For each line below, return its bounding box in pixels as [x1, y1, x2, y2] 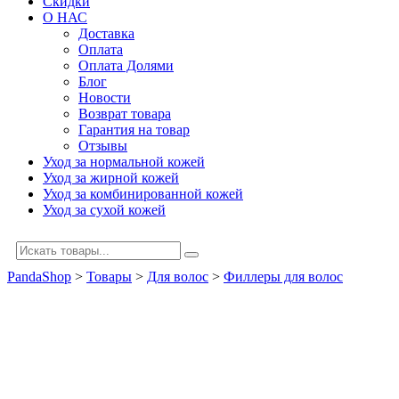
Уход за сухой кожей [43, 201, 166, 217]
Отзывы [78, 137, 127, 153]
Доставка [78, 25, 134, 41]
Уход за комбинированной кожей [43, 185, 243, 201]
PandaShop [7, 268, 71, 284]
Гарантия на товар [78, 121, 190, 137]
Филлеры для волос [224, 268, 343, 284]
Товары [86, 268, 132, 284]
